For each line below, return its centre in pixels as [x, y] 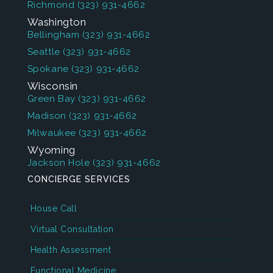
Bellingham [53, 35]
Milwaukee [51, 133]
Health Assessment [71, 250]
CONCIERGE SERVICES [79, 179]
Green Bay [51, 99]
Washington [57, 22]
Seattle [44, 52]
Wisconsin [52, 86]
